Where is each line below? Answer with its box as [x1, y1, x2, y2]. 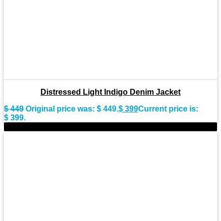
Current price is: [138, 105, 198, 113]
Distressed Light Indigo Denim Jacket [40, 88, 181, 97]
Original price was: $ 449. [26, 105, 118, 113]
